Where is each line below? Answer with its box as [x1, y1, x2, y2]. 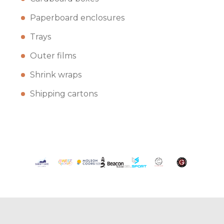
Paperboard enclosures [30, 13, 124, 22]
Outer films [30, 51, 76, 60]
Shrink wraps [30, 70, 81, 79]
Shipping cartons [30, 89, 97, 98]
